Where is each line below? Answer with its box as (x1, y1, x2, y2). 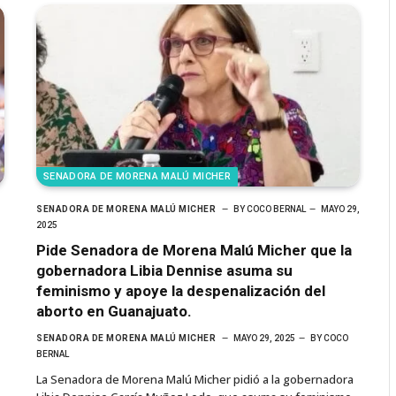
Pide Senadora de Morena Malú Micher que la (36, 240, 352, 259)
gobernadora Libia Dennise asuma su (36, 261, 293, 279)
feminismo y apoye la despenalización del (36, 281, 325, 300)
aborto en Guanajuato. (36, 301, 192, 320)
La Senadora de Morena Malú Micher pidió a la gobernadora (36, 370, 354, 387)
